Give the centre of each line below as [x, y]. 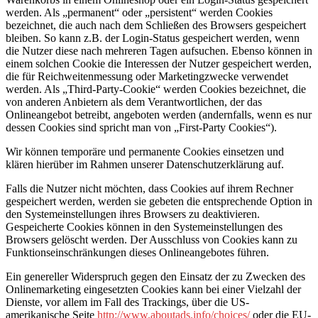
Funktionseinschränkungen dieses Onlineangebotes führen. [137, 252]
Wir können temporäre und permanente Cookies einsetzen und [145, 151]
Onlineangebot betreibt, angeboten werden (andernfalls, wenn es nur [159, 114]
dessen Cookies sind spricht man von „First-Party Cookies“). [141, 127]
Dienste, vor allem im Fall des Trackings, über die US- [127, 302]
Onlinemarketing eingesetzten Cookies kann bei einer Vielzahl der [153, 289]
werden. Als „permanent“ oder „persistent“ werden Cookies [139, 12]
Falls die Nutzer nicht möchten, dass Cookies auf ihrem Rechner [149, 188]
